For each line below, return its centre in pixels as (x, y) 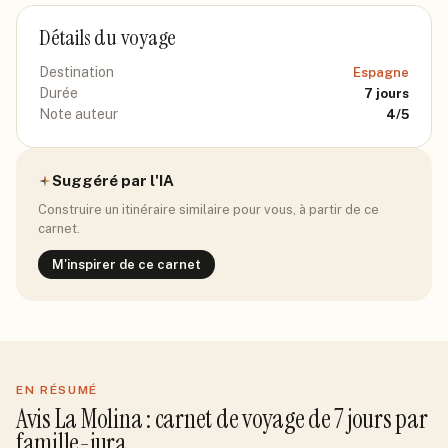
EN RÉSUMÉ (57, 390)
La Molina (98, 419)
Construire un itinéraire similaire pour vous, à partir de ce (208, 209)
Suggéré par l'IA (113, 180)
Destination (76, 72)
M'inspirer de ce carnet (126, 264)
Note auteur (78, 114)
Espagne (381, 72)
